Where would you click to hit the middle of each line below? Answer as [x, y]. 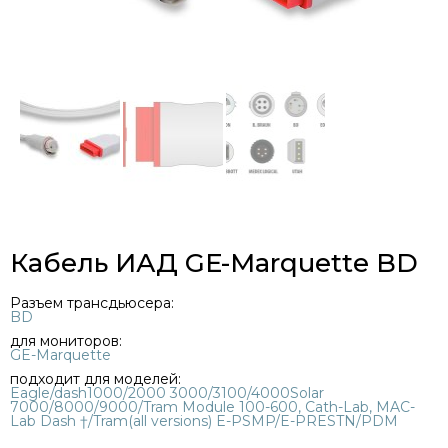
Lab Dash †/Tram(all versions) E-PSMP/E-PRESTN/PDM [204, 420]
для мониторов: [66, 340]
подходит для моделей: [95, 378]
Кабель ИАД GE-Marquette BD [214, 262]
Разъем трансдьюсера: [92, 302]
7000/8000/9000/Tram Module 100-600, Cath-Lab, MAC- [212, 406]
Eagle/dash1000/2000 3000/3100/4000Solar [167, 392]
